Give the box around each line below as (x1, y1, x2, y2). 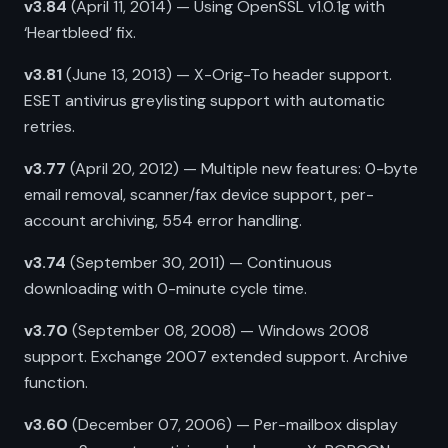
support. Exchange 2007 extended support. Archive (24, 346, 408, 367)
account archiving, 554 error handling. (24, 210, 302, 231)
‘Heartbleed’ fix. (24, 22, 136, 43)
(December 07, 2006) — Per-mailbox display (68, 414, 398, 435)
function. (24, 372, 88, 393)
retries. (24, 116, 75, 137)
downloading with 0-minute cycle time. (24, 278, 307, 299)
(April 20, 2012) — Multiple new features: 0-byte (66, 158, 418, 179)
